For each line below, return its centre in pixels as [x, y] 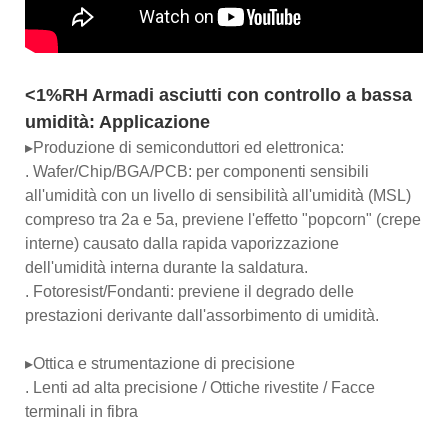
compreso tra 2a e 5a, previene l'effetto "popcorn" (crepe [223, 219]
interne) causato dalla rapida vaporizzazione [182, 243]
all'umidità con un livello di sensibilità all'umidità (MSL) [218, 195]
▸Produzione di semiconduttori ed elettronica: [186, 147]
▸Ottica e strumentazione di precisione [160, 363]
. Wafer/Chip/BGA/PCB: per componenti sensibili [197, 171]
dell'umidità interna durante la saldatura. [166, 267]
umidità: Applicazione [117, 121]
